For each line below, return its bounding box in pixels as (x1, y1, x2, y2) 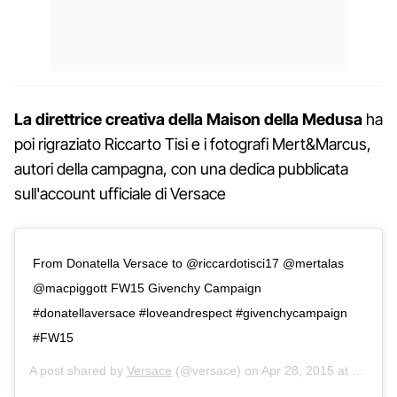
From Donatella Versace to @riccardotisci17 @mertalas (33, 255, 344, 270)
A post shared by (29, 362, 127, 378)
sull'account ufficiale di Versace (14, 183, 226, 203)
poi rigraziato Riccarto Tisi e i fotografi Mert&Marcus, (14, 134, 371, 153)
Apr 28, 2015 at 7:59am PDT (261, 362, 352, 378)
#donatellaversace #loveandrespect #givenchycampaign (33, 305, 347, 320)
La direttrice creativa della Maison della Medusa (14, 109, 362, 128)
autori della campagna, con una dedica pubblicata (14, 159, 348, 178)
